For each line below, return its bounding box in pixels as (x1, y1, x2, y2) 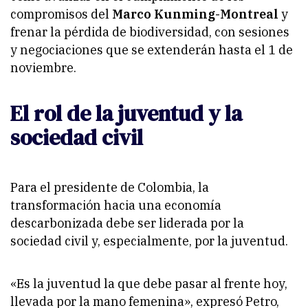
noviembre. (10, 60, 76, 76)
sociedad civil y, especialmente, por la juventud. (10, 232, 288, 249)
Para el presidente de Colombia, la (10, 179, 209, 195)
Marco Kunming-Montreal (112, 6, 278, 23)
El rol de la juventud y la (10, 98, 242, 129)
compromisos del (10, 6, 112, 23)
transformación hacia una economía (10, 197, 221, 213)
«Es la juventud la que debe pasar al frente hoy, (10, 275, 287, 291)
